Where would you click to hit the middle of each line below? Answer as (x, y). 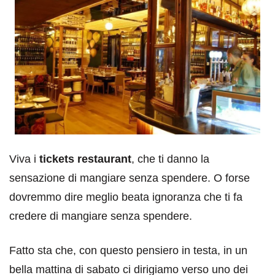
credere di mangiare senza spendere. (101, 216)
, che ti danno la (170, 159)
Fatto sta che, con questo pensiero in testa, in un (128, 250)
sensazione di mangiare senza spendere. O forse (130, 178)
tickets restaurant (85, 159)
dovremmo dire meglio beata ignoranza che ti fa (126, 197)
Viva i (24, 159)
